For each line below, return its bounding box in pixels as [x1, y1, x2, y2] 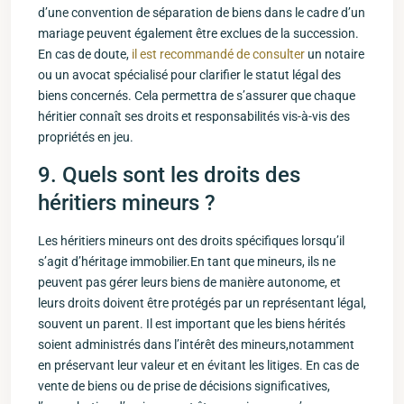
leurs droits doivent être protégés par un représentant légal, [38, 296, 366, 310]
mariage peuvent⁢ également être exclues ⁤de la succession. [38, 26, 359, 41]
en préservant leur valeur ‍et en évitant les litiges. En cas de [38, 358, 359, 372]
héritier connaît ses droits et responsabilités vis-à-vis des [38, 109, 350, 124]
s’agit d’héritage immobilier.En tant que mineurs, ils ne [38, 254, 335, 269]
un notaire [305, 47, 364, 61]
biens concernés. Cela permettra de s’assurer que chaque [38, 88, 355, 103]
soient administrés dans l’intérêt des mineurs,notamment [38, 337, 354, 352]
